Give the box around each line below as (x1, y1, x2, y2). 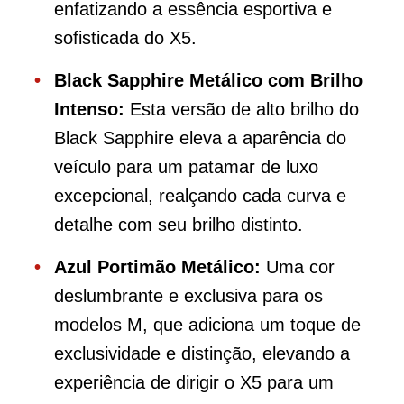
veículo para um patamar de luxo (54, 156, 318, 177)
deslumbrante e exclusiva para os (54, 285, 323, 306)
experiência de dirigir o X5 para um (54, 372, 334, 392)
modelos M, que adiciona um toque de (54, 314, 361, 335)
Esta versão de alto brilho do (124, 98, 359, 119)
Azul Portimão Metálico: (54, 256, 261, 277)
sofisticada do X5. (54, 27, 197, 48)
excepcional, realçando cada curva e (54, 185, 346, 206)
